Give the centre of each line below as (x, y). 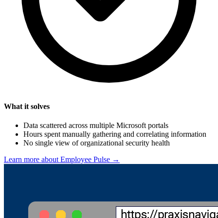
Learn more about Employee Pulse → (62, 159)
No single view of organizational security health (97, 143)
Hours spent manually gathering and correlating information (115, 134)
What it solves (27, 106)
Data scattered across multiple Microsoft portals (96, 125)
